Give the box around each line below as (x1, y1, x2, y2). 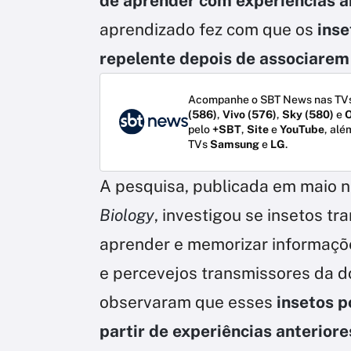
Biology (100, 204, 154, 225)
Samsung (210, 137, 259, 150)
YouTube (280, 122, 324, 136)
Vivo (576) (223, 107, 277, 121)
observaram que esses (100, 291, 277, 312)
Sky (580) (282, 107, 334, 121)
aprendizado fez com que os (100, 19, 313, 39)
